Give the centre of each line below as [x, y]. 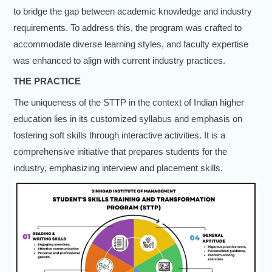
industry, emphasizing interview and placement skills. [118, 168]
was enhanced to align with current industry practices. [119, 60]
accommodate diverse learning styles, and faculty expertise [131, 44]
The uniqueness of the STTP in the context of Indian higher [129, 102]
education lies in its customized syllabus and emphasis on [128, 118]
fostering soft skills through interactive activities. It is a [119, 135]
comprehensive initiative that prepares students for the [120, 151]
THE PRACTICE [47, 81]
